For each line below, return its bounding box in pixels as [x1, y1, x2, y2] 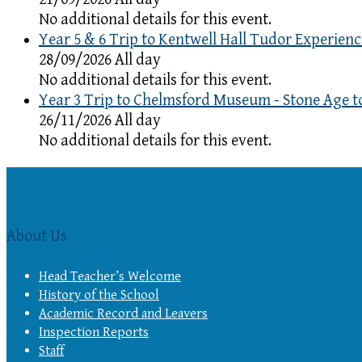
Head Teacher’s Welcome [39, 267, 181, 284]
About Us [6, 227, 67, 246]
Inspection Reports [39, 323, 149, 340]
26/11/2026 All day [39, 111, 161, 130]
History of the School [39, 286, 159, 303]
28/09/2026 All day [39, 50, 161, 69]
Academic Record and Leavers [39, 305, 208, 322]
